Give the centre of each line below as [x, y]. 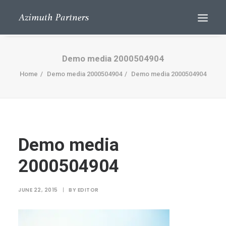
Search [113, 153]
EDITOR [88, 190]
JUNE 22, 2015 [38, 190]
